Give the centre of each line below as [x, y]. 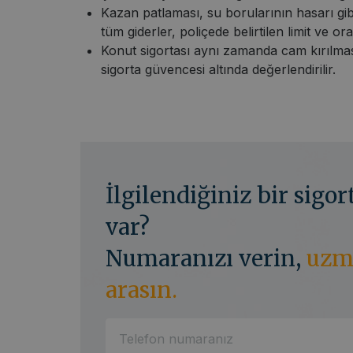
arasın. [141, 290]
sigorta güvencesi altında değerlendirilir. [218, 69]
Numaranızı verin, [206, 258]
